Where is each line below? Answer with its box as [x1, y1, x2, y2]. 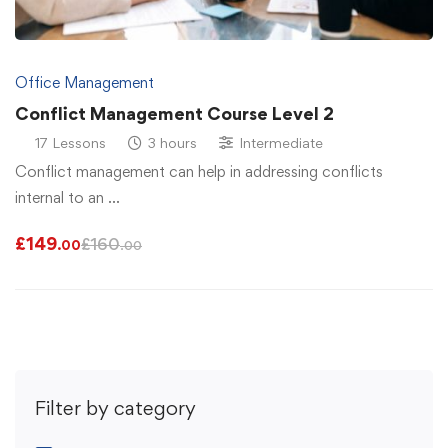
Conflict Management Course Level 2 [15, 103, 334, 125]
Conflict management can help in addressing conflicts [15, 162, 383, 182]
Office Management [15, 73, 154, 93]
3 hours [148, 134, 197, 152]
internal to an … [15, 188, 120, 208]
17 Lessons [35, 134, 106, 152]
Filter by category [35, 396, 196, 421]
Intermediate [239, 134, 323, 152]
